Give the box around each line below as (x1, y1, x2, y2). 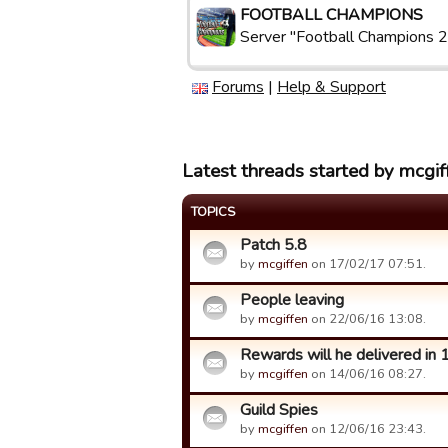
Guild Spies (240, 399, 318, 421)
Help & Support (277, 76, 386, 98)
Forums (212, 76, 264, 98)
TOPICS (191, 203, 235, 221)
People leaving (240, 289, 344, 311)
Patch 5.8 (240, 234, 307, 256)
